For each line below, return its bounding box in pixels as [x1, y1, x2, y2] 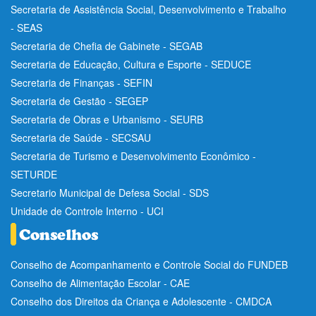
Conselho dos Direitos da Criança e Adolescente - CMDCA [11, 293, 272, 308]
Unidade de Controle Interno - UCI [11, 203, 164, 218]
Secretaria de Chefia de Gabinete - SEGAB [11, 38, 202, 53]
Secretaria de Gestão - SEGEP [11, 93, 148, 108]
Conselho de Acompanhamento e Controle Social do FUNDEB [11, 257, 288, 272]
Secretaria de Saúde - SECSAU [11, 130, 151, 145]
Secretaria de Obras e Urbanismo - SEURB [11, 111, 203, 126]
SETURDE [11, 166, 57, 181]
